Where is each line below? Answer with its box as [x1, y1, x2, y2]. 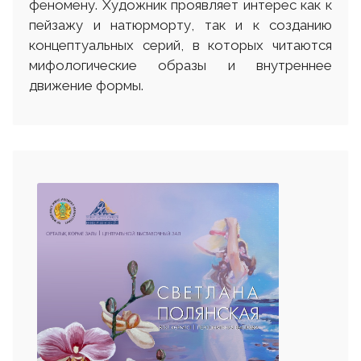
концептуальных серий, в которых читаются [29, 36, 332, 53]
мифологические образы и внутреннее [29, 56, 332, 73]
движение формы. [29, 77, 143, 93]
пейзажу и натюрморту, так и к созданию [29, 16, 332, 33]
